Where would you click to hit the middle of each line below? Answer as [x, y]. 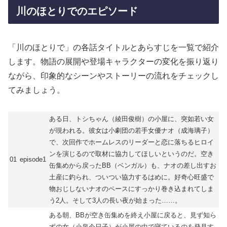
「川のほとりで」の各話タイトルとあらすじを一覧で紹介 [113, 47]
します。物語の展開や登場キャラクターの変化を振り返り [113, 61]
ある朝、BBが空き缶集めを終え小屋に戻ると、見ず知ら [133, 215]
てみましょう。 [36, 90]
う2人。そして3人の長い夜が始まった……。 [115, 201]
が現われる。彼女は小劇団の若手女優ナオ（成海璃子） [131, 131]
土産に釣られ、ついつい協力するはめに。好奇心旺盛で [131, 177]
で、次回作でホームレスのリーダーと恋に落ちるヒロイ [131, 142]
